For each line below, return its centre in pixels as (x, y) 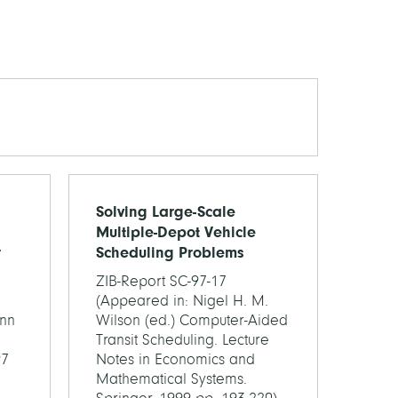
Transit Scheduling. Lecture (183, 340)
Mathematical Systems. (171, 379)
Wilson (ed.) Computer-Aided (192, 320)
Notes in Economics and (175, 359)
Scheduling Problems (170, 252)
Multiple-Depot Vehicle (176, 232)
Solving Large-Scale (166, 211)
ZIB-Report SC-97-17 (161, 281)
